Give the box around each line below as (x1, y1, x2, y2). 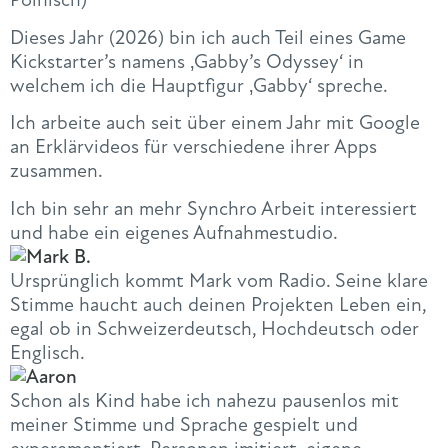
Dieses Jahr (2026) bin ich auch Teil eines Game (10, 24, 406, 50)
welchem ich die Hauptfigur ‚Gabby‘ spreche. (10, 72, 388, 98)
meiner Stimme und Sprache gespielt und (10, 411, 358, 437)
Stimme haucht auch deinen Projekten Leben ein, (10, 291, 426, 317)
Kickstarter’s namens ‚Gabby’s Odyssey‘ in (10, 48, 364, 74)
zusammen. (10, 158, 103, 184)
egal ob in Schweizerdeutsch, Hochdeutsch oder (10, 315, 419, 341)
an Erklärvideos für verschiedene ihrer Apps (10, 134, 377, 160)
